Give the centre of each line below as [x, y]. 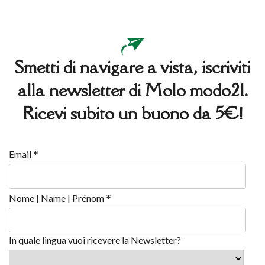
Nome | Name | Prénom [57, 198]
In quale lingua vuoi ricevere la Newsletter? [95, 240]
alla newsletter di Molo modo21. [132, 90]
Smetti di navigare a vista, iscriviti [132, 67]
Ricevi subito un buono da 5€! [132, 113]
